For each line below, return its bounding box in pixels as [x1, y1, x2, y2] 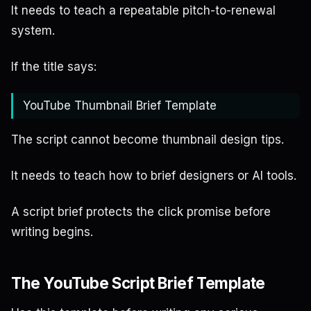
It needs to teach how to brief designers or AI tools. [11, 169, 296, 183]
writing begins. [11, 225, 93, 239]
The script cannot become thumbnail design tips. [11, 133, 284, 147]
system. [11, 24, 55, 38]
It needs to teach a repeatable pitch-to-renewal [11, 3, 276, 18]
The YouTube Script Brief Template [11, 273, 265, 292]
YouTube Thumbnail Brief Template [23, 99, 217, 113]
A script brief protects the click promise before [11, 205, 271, 219]
